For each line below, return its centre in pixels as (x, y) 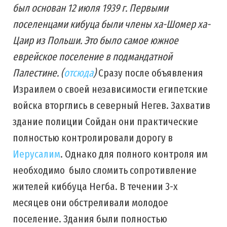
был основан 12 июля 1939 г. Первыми (90, 8)
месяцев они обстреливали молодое (90, 203)
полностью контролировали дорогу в (93, 138)
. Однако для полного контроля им (134, 154)
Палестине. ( (38, 73)
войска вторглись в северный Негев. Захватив (111, 105)
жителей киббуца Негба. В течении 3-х (95, 186)
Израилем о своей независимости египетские (110, 89)
